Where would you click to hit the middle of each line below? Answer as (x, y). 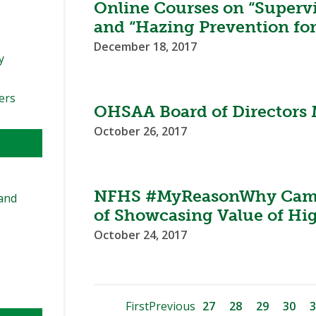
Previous (172, 306)
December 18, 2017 (146, 47)
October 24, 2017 (141, 235)
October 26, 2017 (141, 132)
